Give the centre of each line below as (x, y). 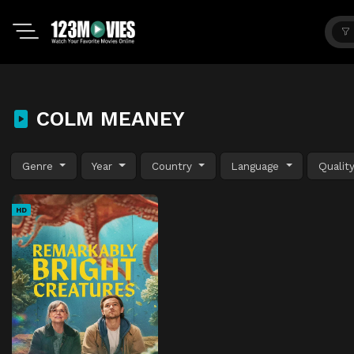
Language (257, 166)
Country (173, 166)
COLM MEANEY (107, 119)
